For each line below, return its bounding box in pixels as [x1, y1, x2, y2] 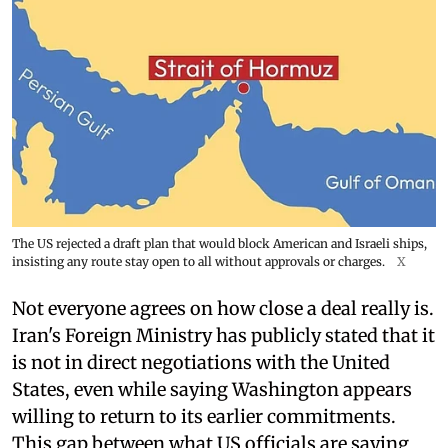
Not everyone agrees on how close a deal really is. [12, 296, 434, 320]
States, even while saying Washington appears [12, 377, 412, 401]
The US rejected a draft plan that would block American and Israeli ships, [12, 235, 427, 251]
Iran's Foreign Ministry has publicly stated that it [12, 323, 435, 347]
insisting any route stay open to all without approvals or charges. [12, 253, 385, 269]
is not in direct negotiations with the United [12, 350, 390, 374]
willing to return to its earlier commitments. [12, 404, 396, 428]
